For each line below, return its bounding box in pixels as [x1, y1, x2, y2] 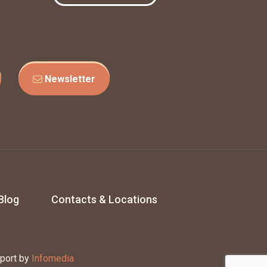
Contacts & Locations [51, 193, 157, 206]
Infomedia [31, 253, 74, 265]
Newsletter [42, 73, 95, 85]
